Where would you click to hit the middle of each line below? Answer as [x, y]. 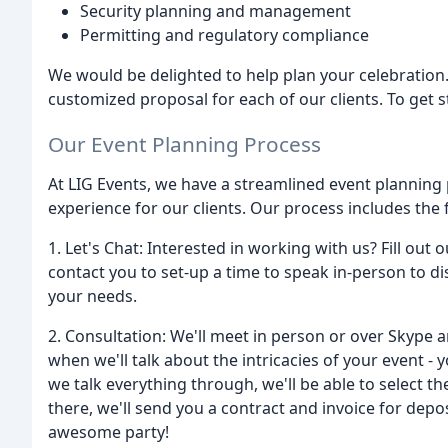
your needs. [92, 296]
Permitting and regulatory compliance [224, 35]
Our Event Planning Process [184, 144]
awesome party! [108, 432]
